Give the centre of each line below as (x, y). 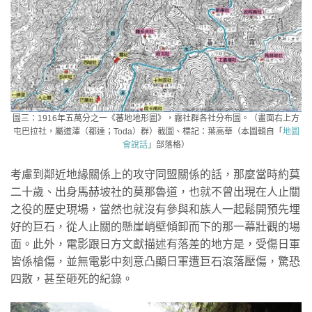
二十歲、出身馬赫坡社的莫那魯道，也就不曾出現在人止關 (155, 192)
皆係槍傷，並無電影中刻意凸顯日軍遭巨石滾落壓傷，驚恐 (155, 262)
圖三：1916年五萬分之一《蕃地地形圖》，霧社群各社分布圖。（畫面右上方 (156, 118)
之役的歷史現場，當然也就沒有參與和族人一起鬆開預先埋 (155, 210)
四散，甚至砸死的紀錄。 (72, 279)
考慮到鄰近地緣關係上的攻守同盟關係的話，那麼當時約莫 (155, 175)
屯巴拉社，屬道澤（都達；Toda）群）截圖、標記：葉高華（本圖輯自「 (148, 131)
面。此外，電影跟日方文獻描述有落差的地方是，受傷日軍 (155, 244)
